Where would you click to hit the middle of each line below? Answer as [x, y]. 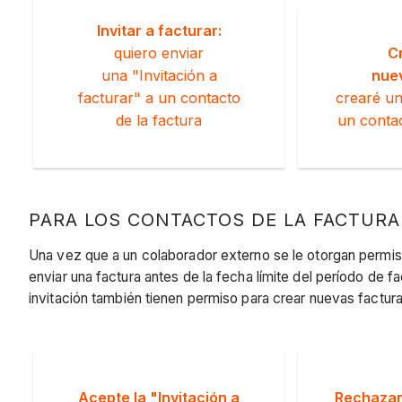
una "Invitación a [159, 75]
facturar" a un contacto [159, 97]
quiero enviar [159, 52]
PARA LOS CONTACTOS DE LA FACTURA [214, 219]
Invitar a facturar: [159, 30]
